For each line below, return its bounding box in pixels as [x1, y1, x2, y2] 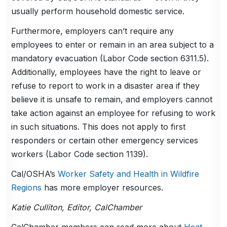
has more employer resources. [42, 182, 164, 193]
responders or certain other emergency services [11, 135, 199, 146]
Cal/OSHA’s [11, 169, 58, 179]
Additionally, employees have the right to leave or [11, 67, 202, 78]
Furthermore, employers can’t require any [11, 26, 174, 36]
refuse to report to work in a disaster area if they [11, 81, 200, 91]
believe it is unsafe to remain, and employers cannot [11, 94, 213, 105]
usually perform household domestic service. [11, 6, 185, 17]
